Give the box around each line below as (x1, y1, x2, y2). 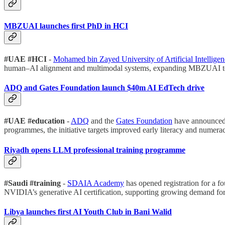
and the (89, 117, 116, 126)
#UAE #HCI (4, 54, 49, 63)
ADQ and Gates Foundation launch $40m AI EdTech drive (4, 83, 204, 92)
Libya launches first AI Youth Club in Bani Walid (4, 207, 172, 216)
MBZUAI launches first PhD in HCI (4, 21, 128, 30)
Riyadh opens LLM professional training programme (4, 145, 185, 154)
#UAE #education (4, 117, 65, 126)
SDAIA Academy (67, 178, 124, 187)
